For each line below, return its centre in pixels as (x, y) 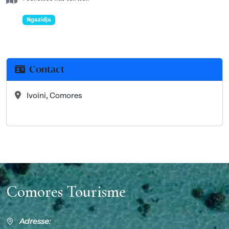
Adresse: (35, 222)
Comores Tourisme (66, 192)
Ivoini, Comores (54, 96)
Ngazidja (39, 20)
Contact (47, 69)
